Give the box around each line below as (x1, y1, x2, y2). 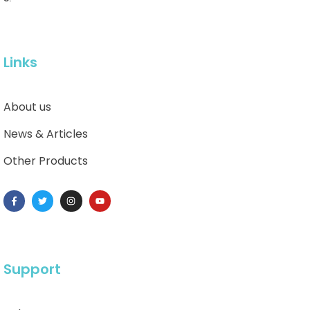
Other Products (3, 153, 88, 169)
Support (3, 259, 61, 280)
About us (3, 99, 51, 115)
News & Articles (3, 126, 88, 142)
